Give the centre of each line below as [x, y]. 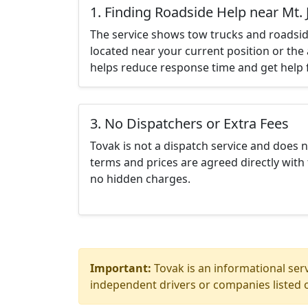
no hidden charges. [140, 179]
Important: [121, 268]
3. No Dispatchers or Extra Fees [189, 123]
